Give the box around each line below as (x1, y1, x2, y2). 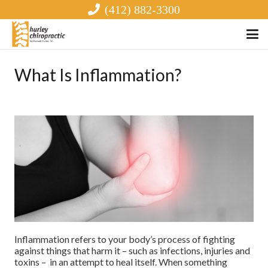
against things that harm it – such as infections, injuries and (14, 244, 250, 256)
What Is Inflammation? (14, 65, 181, 85)
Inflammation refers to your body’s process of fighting (14, 233, 235, 245)
